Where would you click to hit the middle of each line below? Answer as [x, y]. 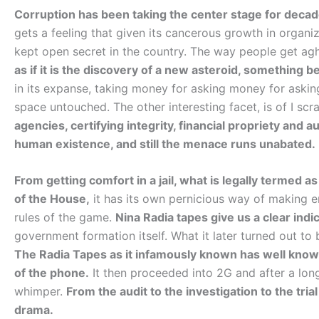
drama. [34, 310]
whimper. [40, 292]
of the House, [52, 199]
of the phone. [52, 273]
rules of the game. [65, 218]
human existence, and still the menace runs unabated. [165, 143]
